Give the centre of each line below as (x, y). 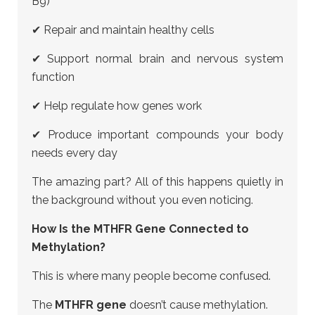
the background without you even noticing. (142, 200)
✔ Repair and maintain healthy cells (123, 30)
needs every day (75, 153)
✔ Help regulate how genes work (117, 106)
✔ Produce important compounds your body (157, 135)
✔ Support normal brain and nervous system (157, 59)
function (53, 77)
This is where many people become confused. (151, 276)
